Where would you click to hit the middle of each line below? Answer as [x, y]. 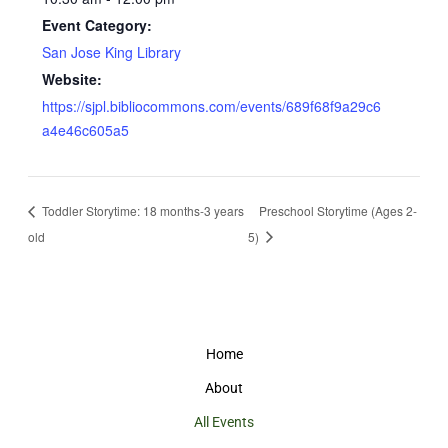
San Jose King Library [112, 52]
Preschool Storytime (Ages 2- [337, 210]
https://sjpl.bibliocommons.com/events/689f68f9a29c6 [212, 106]
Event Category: [97, 25]
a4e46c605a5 [86, 130]
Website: [72, 79]
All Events [224, 421]
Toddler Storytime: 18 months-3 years [141, 210]
